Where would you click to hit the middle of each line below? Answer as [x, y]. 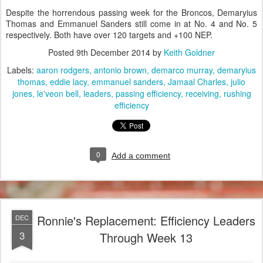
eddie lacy [68, 82]
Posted [62, 53]
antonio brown [120, 70]
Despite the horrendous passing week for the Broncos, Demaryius [131, 13]
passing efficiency [148, 94]
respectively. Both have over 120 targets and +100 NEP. [109, 35]
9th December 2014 [113, 53]
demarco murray [182, 70]
